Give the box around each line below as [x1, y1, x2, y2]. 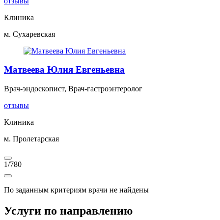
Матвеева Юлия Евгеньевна [4, 64, 125, 75]
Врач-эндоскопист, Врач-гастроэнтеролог [4, 84, 142, 93]
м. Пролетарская [4, 135, 59, 143]
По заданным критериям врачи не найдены [4, 186, 149, 194]
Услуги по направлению [4, 204, 133, 218]
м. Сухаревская [4, 29, 55, 38]
